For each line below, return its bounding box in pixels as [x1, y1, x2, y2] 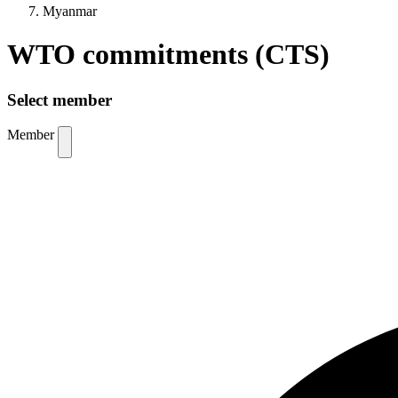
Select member [7, 90, 112, 109]
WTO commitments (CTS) [7, 38, 330, 71]
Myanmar [43, 3, 97, 19]
